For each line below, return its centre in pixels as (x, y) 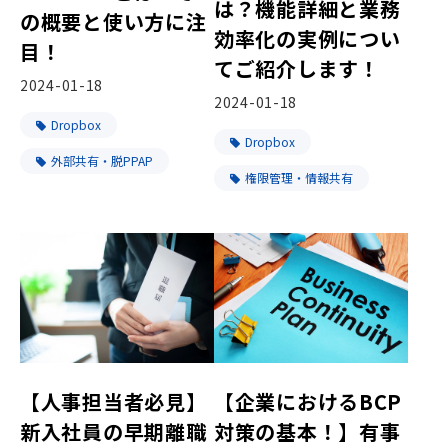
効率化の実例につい (307, 39)
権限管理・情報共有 (299, 178)
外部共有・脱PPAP (102, 160)
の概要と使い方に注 (113, 21)
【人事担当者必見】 (113, 402)
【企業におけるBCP (308, 402)
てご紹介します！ (297, 69)
